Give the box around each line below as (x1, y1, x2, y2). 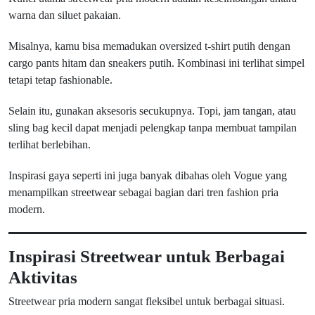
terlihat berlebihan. (8, 139, 91, 150)
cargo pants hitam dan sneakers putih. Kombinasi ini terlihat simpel (8, 57, 304, 69)
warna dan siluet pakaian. (8, 9, 121, 21)
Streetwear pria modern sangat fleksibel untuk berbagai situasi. (8, 295, 285, 307)
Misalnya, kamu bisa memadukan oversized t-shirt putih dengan (8, 40, 290, 52)
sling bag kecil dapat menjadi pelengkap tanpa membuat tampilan (8, 122, 297, 134)
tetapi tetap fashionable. (8, 74, 112, 86)
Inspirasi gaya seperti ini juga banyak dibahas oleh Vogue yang (8, 169, 287, 181)
